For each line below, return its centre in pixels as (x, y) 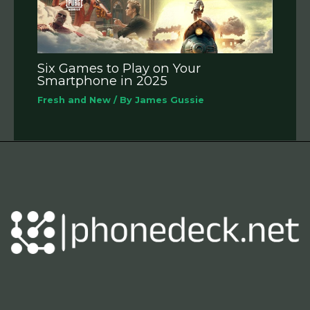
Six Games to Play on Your (119, 69)
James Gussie (170, 100)
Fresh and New (74, 100)
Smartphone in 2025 (103, 81)
